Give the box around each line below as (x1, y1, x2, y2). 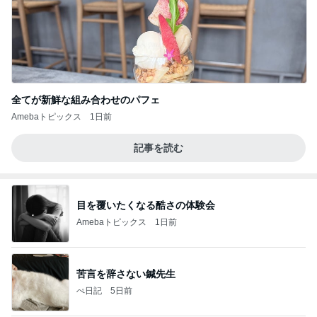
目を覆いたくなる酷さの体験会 (76, 199, 215, 211)
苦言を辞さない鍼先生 (76, 267, 175, 279)
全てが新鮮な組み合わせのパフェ (11, 94, 160, 105)
